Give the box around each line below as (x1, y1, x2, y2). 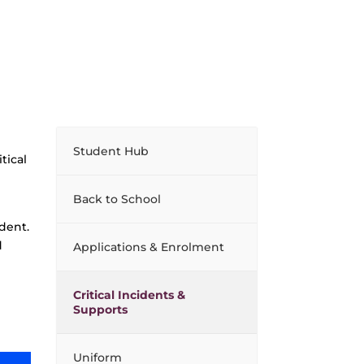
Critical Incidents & (73, 287, 186, 302)
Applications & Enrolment (73, 239, 225, 254)
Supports (73, 301, 128, 317)
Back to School (73, 191, 162, 206)
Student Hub (73, 143, 149, 158)
